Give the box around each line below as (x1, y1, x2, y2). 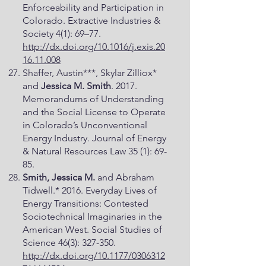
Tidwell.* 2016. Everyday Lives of (23, 185, 157, 196)
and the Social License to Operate (23, 106, 166, 118)
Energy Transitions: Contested (23, 198, 148, 209)
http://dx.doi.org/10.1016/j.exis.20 (23, 41, 165, 52)
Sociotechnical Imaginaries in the (23, 211, 162, 222)
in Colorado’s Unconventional (23, 119, 147, 131)
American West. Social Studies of (23, 224, 162, 235)
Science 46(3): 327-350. (23, 237, 116, 248)
